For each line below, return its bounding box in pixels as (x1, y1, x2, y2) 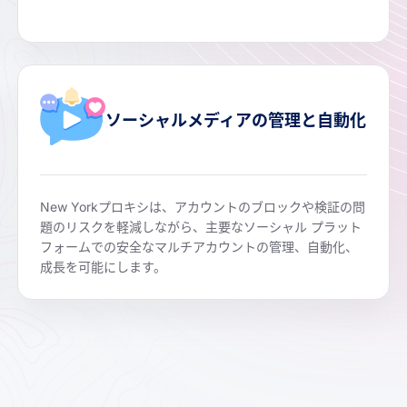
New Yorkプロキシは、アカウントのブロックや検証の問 (40, 199, 366, 215)
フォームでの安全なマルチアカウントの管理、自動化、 (40, 239, 359, 255)
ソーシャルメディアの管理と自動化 (105, 110, 367, 130)
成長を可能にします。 (40, 259, 167, 275)
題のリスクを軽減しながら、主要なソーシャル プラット (40, 219, 362, 235)
